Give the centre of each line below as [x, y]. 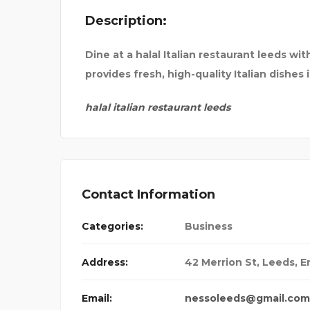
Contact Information [148, 195]
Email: [97, 299]
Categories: [112, 227]
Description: [126, 21]
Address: [105, 263]
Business [209, 227]
